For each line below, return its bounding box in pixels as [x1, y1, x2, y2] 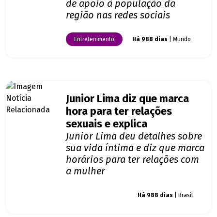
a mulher [66, 165, 105, 177]
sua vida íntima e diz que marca [66, 142, 204, 154]
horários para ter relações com [66, 154, 199, 166]
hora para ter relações [66, 105, 172, 118]
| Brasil [173, 192, 193, 199]
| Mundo [168, 36, 191, 43]
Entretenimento [74, 36, 114, 43]
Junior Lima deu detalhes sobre [66, 130, 202, 142]
